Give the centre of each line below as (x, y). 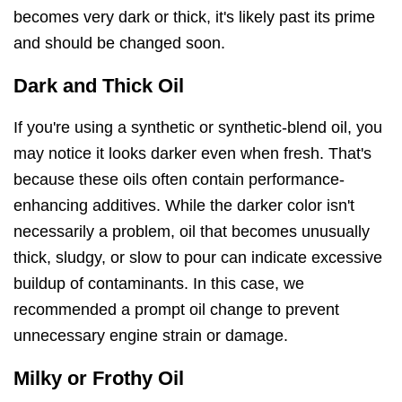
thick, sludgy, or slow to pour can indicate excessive (198, 257)
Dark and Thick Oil (99, 86)
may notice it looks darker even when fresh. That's (192, 153)
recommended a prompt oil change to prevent (176, 309)
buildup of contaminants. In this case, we (159, 283)
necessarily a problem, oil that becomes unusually (192, 231)
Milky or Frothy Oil (99, 378)
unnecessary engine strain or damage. (151, 335)
